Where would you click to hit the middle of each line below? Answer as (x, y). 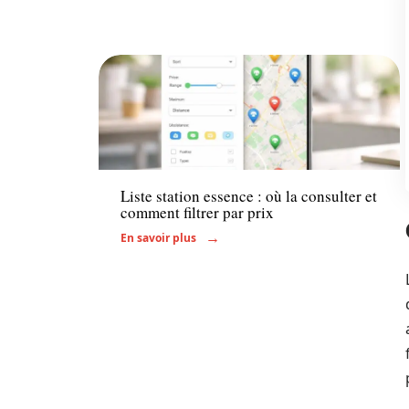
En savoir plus (158, 237)
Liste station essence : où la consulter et (249, 195)
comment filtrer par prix (197, 212)
